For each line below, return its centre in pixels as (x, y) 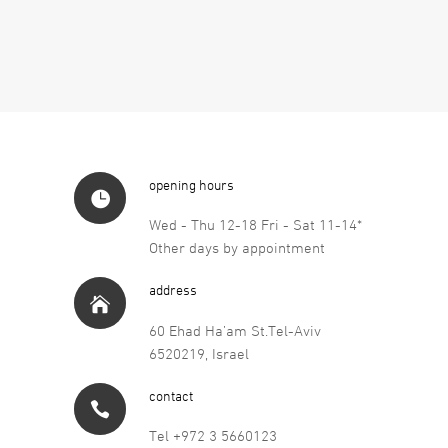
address (173, 290)
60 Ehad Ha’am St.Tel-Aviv (235, 330)
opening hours (191, 184)
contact (171, 395)
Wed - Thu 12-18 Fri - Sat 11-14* (255, 225)
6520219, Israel (199, 353)
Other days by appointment (237, 248)
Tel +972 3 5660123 (213, 436)
